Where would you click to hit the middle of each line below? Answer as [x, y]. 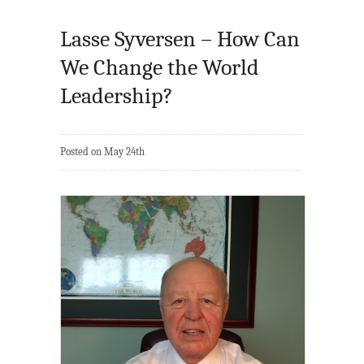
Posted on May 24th [102, 152]
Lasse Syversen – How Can [180, 39]
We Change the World [160, 68]
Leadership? [117, 96]
